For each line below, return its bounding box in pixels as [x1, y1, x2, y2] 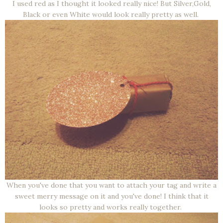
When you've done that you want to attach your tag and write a [6, 181, 217, 190]
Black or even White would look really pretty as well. [22, 10, 201, 19]
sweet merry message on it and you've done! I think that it [14, 192, 209, 201]
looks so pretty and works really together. [39, 203, 184, 212]
